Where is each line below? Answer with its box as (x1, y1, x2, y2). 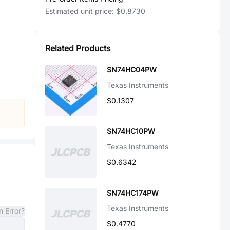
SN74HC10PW (107, 127, 155, 136)
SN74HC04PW (107, 65, 157, 74)
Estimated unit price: (45, 7, 116, 15)
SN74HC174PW (107, 188, 159, 197)
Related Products (45, 43, 110, 53)
